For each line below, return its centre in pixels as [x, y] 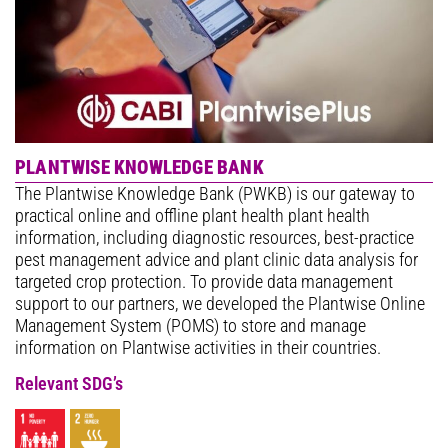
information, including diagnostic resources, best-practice [214, 237]
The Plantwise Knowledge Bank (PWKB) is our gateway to [215, 193]
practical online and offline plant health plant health [192, 215]
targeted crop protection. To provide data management [204, 281]
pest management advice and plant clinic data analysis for [216, 259]
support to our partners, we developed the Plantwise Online [220, 303]
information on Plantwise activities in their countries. [198, 347]
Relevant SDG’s [69, 383]
